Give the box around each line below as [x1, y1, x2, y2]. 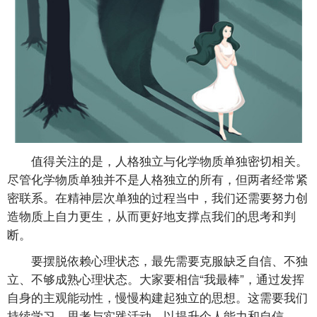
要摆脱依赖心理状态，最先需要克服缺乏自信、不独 [7, 251, 308, 270]
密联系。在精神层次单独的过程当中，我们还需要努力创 [7, 188, 308, 206]
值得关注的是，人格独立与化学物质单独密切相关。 [7, 151, 308, 169]
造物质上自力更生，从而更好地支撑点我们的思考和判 [7, 206, 296, 224]
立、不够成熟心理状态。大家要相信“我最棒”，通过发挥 [7, 270, 304, 288]
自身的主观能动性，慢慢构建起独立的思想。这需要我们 [7, 288, 308, 306]
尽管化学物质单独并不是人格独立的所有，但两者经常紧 [7, 169, 308, 188]
